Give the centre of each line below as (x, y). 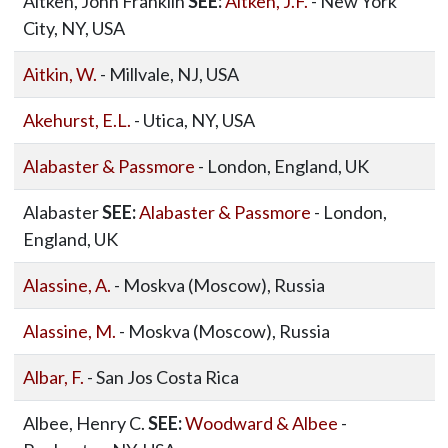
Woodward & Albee (261, 423)
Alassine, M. (69, 331)
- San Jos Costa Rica (161, 377)
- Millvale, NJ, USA (167, 74)
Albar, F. (53, 377)
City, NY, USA (73, 28)
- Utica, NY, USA (192, 120)
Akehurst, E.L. (76, 120)
